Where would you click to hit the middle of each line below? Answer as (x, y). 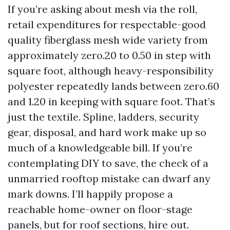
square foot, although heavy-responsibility (111, 71)
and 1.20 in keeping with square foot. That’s (111, 101)
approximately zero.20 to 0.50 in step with (109, 55)
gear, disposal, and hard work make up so (107, 132)
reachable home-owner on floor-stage (100, 209)
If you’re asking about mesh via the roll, (102, 9)
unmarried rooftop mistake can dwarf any (109, 178)
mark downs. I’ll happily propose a (90, 194)
